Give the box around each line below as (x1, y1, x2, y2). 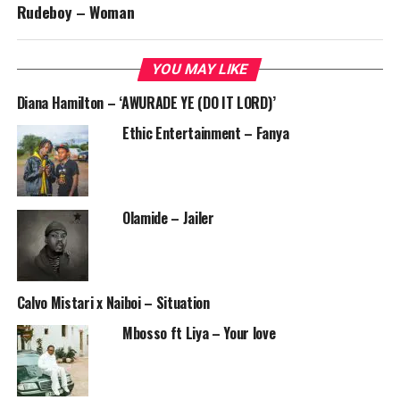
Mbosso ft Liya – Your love (121, 321, 276, 344)
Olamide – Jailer (121, 206, 214, 229)
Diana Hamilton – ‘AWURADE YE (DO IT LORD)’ (16, 91, 276, 113)
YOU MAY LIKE (150, 60, 251, 78)
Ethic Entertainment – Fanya (121, 121, 289, 144)
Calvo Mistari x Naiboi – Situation (16, 291, 210, 313)
